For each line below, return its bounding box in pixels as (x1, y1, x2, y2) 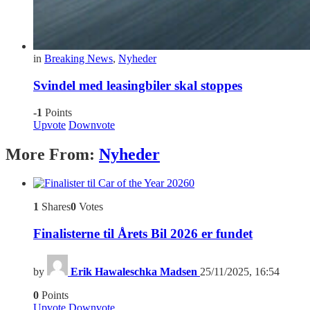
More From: (6, 145, 99, 163)
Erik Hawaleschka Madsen (71, 265, 197, 277)
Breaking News (44, 53, 113, 65)
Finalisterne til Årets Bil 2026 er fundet (33, 226, 253, 241)
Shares (39, 201, 71, 213)
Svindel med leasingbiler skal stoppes (33, 77, 242, 93)
